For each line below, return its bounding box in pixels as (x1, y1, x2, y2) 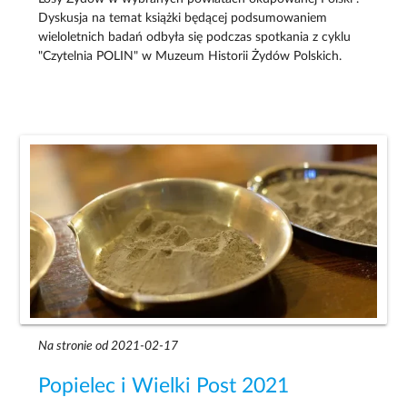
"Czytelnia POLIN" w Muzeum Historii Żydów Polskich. (38, 49, 342, 63)
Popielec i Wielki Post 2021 (38, 375, 290, 396)
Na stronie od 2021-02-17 (38, 339, 179, 352)
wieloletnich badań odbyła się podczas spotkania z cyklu (38, 30, 352, 44)
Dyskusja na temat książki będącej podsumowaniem (38, 11, 328, 25)
